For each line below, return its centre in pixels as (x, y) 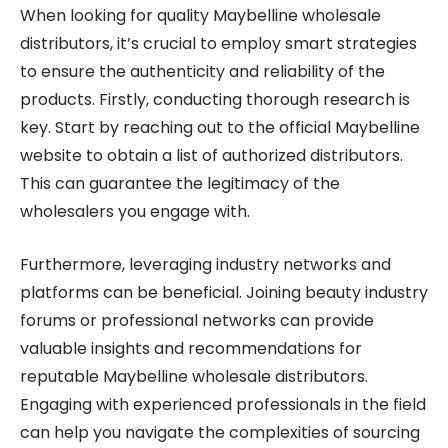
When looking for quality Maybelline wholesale (200, 15)
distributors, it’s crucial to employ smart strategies (218, 43)
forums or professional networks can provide (197, 320)
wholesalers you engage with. (135, 211)
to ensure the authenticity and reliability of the (202, 71)
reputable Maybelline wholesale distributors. (194, 376)
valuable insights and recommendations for (191, 348)
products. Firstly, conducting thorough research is (215, 99)
